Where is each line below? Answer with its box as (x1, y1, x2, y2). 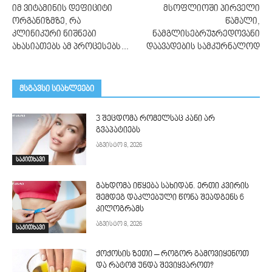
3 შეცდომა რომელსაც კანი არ (96, 114, 216, 123)
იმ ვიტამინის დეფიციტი (12, 4, 112, 13)
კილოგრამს (96, 205, 144, 214)
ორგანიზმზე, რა (12, 16, 81, 26)
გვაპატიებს (96, 126, 141, 135)
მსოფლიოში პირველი (163, 4, 260, 13)
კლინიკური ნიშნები (12, 29, 97, 39)
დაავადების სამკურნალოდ (146, 42, 260, 52)
